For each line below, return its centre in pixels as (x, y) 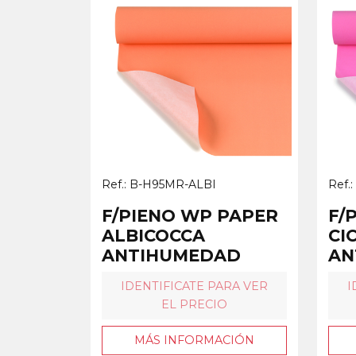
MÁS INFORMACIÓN (194, 340)
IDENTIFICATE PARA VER (194, 286)
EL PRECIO (194, 304)
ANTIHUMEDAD (171, 255)
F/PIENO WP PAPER (190, 215)
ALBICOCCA (153, 235)
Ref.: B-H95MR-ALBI (159, 184)
